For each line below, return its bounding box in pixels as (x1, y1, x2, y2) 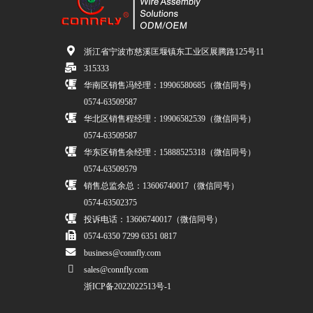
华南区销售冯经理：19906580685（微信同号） (84, 80, 256, 90)
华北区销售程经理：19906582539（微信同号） (84, 114, 256, 124)
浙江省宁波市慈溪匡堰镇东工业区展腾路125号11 (84, 47, 265, 57)
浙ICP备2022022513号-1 (84, 282, 172, 291)
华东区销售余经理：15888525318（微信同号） (84, 147, 256, 157)
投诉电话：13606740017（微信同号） (84, 214, 223, 224)
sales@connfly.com (84, 265, 149, 275)
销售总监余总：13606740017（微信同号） (84, 181, 240, 191)
